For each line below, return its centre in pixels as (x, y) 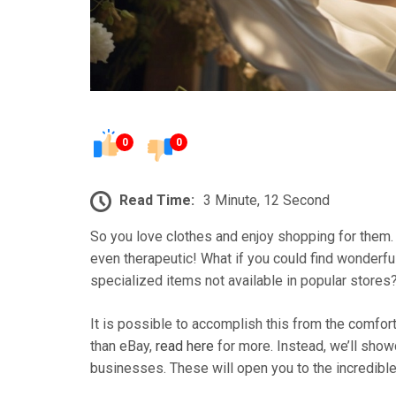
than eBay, (123, 346)
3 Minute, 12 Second (267, 200)
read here (185, 346)
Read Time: (157, 200)
